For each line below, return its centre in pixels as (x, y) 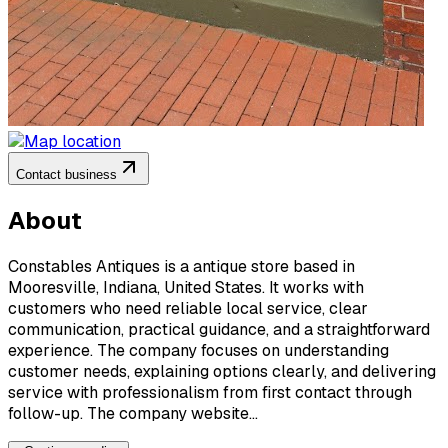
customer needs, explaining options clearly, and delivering (222, 371)
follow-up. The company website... (133, 413)
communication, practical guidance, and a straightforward (219, 329)
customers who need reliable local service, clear (188, 308)
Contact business (66, 174)
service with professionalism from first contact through (210, 392)
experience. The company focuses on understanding (198, 350)
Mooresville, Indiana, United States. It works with (186, 287)
